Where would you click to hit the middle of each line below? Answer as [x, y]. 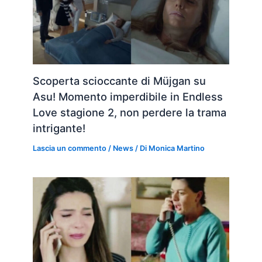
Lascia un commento [70, 148]
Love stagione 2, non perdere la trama [130, 112]
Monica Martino [177, 148]
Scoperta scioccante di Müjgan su [120, 80]
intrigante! [59, 128]
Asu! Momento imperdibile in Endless [128, 96]
